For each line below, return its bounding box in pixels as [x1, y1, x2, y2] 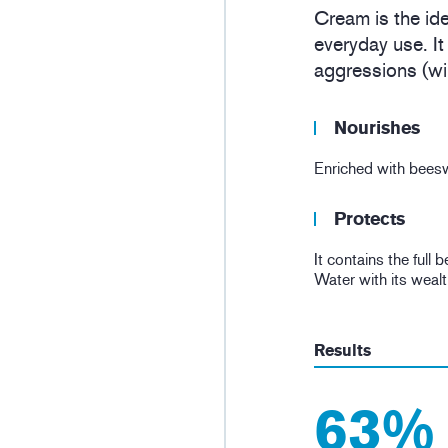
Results [314, 341, 371, 361]
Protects [334, 208, 405, 231]
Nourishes [334, 117, 420, 140]
